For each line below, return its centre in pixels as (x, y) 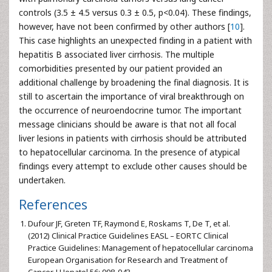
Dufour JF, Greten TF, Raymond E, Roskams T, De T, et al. (129, 223)
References (53, 204)
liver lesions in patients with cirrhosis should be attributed (133, 138)
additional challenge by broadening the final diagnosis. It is (134, 82)
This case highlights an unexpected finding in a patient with (135, 40)
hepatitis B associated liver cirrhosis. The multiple (117, 54)
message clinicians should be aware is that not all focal (127, 124)
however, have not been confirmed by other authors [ (124, 26)
